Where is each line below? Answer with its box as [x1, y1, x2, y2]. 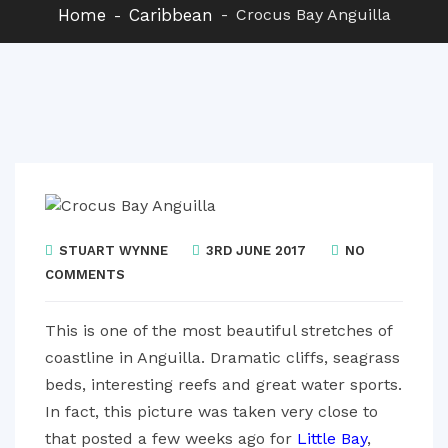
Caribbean [128, 5, 213, 25]
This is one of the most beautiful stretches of [45, 321, 392, 340]
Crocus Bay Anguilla [235, 5, 391, 24]
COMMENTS [45, 267, 125, 282]
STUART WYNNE [59, 243, 168, 258]
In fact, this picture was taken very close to [45, 402, 378, 421]
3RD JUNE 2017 [202, 243, 306, 258]
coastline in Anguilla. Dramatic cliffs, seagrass [45, 348, 400, 367]
